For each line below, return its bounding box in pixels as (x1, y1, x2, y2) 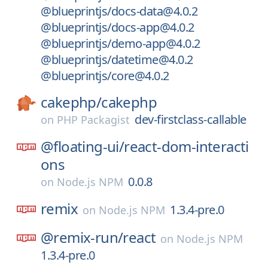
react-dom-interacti (124, 136, 249, 156)
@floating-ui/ (41, 136, 124, 156)
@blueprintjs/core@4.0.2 (41, 68, 169, 84)
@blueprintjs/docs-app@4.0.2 (41, 19, 194, 35)
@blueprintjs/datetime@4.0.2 (41, 51, 193, 68)
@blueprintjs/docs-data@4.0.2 (41, 3, 197, 19)
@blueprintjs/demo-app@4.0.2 (41, 35, 200, 51)
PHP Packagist (57, 112, 130, 127)
